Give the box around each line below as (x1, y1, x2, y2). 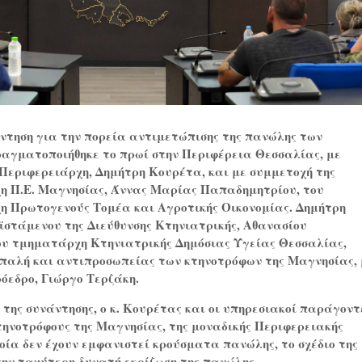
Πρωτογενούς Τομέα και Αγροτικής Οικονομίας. (11, 198, 293, 217)
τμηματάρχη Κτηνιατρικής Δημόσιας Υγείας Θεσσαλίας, (12, 234, 347, 252)
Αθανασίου (243, 216, 308, 234)
